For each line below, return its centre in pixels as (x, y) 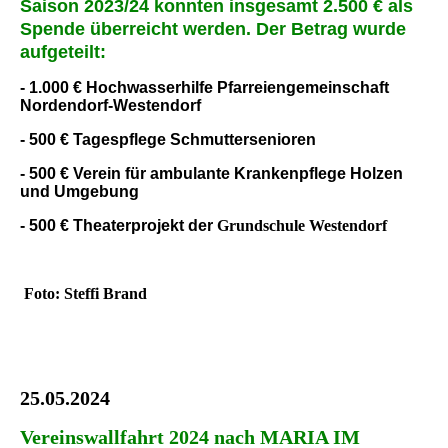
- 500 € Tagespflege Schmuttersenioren (168, 139)
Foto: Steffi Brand (87, 293)
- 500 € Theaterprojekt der (118, 225)
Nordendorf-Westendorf (110, 105)
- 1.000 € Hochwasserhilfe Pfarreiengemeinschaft (204, 87)
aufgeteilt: (63, 51)
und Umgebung (79, 191)
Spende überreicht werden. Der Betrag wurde (213, 28)
